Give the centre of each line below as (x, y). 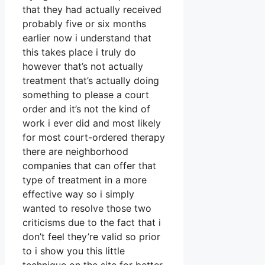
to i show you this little (74, 251)
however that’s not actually (83, 67)
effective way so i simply (78, 194)
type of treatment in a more (85, 180)
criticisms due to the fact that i (92, 223)
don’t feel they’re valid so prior (91, 237)
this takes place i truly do (79, 52)
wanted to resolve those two (87, 209)
